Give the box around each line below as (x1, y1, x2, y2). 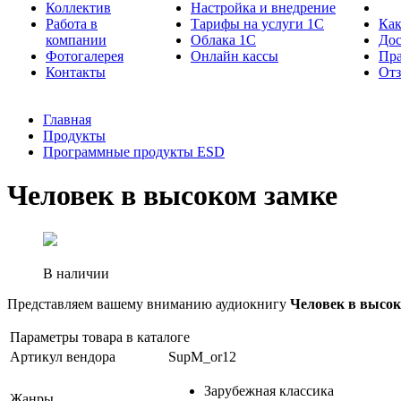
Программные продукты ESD (43, 144, 225, 159)
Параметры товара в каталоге (10, 328, 190, 345)
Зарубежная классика (204, 382, 334, 398)
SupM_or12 (168, 348, 236, 364)
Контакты (46, 64, 106, 80)
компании (46, 32, 107, 47)
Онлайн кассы (191, 48, 278, 64)
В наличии (43, 265, 109, 281)
